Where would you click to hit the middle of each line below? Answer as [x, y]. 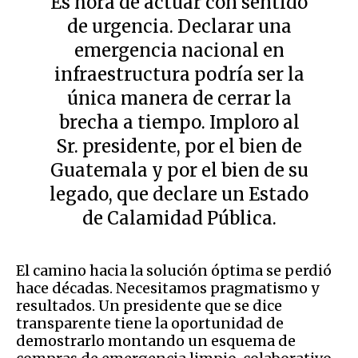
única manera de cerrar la [179, 98]
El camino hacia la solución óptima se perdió [174, 270]
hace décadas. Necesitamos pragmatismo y [167, 288]
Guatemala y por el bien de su [179, 170]
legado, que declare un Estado [179, 194]
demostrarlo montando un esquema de [156, 340]
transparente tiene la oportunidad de [150, 323]
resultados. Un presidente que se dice [149, 305]
